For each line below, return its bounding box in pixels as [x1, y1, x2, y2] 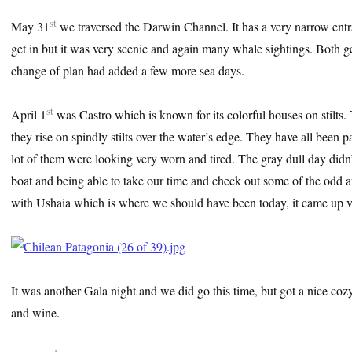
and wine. [11, 303, 60, 321]
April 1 [11, 105, 46, 123]
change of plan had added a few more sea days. [11, 61, 244, 79]
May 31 [11, 17, 49, 35]
